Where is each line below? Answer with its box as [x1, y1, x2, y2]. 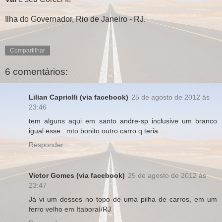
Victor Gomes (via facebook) [29, 171, 125, 180]
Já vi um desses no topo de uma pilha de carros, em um [29, 195, 217, 204]
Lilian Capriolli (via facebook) [29, 93, 128, 102]
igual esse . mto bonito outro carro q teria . [29, 127, 162, 135]
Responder [29, 141, 63, 149]
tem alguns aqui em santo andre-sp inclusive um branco [29, 117, 217, 125]
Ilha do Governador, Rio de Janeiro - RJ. [5, 14, 146, 23]
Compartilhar [10, 47, 45, 54]
